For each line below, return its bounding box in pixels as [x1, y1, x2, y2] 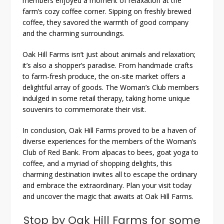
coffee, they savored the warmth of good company [22, 17, 188, 27]
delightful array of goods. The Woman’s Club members [22, 82, 199, 92]
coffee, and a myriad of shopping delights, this [22, 158, 172, 168]
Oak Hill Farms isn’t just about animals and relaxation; [22, 49, 195, 59]
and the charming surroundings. [22, 28, 124, 38]
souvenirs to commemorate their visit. [22, 104, 146, 114]
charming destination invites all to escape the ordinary [22, 169, 197, 179]
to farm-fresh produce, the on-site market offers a [22, 71, 185, 81]
